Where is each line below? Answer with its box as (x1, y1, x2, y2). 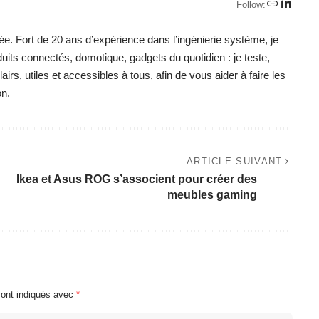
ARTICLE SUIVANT (186, 155, 283, 167)
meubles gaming (167, 188, 257, 201)
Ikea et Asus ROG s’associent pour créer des (16, 172, 257, 185)
